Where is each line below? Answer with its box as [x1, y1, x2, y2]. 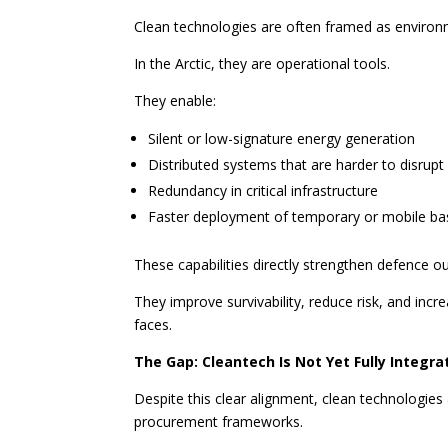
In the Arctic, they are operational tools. [134, 54, 391, 74]
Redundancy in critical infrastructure [148, 181, 379, 201]
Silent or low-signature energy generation [148, 129, 416, 149]
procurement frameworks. [134, 412, 304, 432]
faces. [134, 315, 173, 335]
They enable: [134, 91, 217, 111]
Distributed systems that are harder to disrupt [148, 155, 445, 175]
